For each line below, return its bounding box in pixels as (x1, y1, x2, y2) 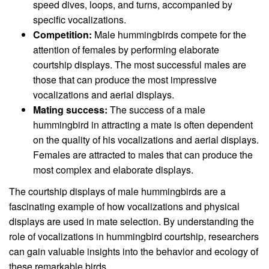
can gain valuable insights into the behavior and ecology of (9, 244, 258, 259)
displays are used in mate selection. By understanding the (9, 214, 254, 229)
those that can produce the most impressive (33, 72, 217, 86)
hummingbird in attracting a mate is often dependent (33, 117, 253, 131)
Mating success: (33, 102, 107, 116)
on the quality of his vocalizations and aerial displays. (33, 132, 259, 147)
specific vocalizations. (33, 12, 126, 26)
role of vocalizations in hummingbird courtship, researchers (9, 229, 259, 244)
